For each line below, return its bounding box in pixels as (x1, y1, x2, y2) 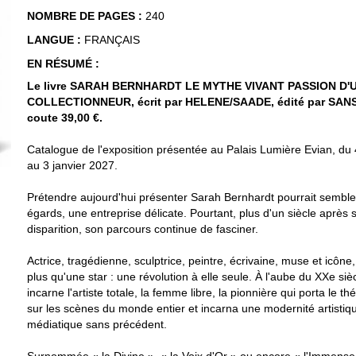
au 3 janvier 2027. (27, 158, 118, 172)
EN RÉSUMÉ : (27, 56, 99, 70)
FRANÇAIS (84, 33, 140, 46)
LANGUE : (27, 33, 84, 46)
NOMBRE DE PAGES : (27, 9, 145, 22)
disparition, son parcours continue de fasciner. (27, 222, 258, 235)
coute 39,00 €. (27, 110, 103, 124)
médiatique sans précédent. (27, 317, 167, 331)
